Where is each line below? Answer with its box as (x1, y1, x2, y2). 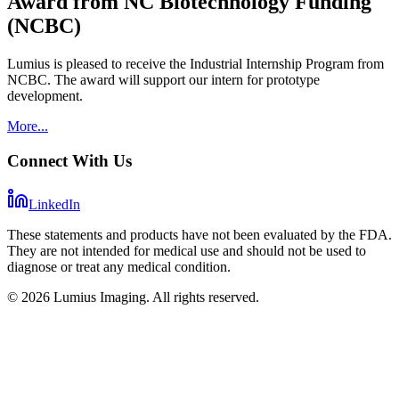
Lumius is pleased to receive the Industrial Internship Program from (7, 56, 384, 72)
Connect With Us (7, 151, 132, 170)
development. (7, 88, 83, 104)
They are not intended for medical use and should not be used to (7, 242, 366, 258)
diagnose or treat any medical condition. (7, 258, 231, 274)
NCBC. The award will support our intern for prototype (7, 72, 320, 88)
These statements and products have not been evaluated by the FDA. (7, 226, 392, 242)
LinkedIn (28, 196, 80, 212)
